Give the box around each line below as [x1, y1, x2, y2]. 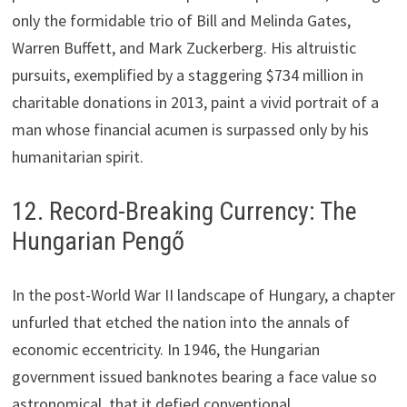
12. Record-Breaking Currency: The [11, 195, 357, 226]
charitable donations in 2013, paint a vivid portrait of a [11, 91, 379, 113]
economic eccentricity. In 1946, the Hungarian [11, 338, 320, 360]
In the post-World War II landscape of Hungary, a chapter [11, 283, 395, 305]
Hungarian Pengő [11, 225, 184, 256]
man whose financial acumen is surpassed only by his [11, 118, 369, 140]
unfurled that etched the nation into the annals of [11, 311, 350, 333]
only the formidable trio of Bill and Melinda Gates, [11, 9, 351, 31]
